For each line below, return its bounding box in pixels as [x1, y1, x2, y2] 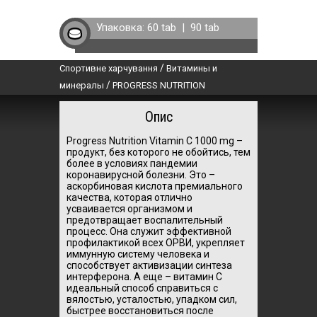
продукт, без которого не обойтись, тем [67, 146, 250, 158]
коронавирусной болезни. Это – [67, 169, 215, 180]
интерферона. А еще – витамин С [67, 271, 222, 282]
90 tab [190, 21, 219, 34]
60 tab [147, 21, 176, 34]
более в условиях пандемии [67, 158, 197, 169]
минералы [59, 80, 104, 91]
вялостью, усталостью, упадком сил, [67, 294, 237, 305]
